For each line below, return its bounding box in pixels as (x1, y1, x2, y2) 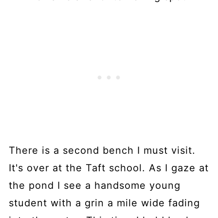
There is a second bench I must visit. (8, 145, 196, 157)
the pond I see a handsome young (8, 180, 181, 192)
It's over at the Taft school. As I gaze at (8, 162, 209, 174)
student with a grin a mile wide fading (8, 197, 200, 209)
